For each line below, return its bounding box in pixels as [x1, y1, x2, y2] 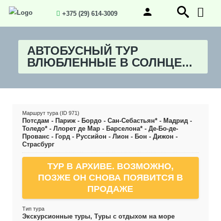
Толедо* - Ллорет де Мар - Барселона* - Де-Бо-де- [22, 125, 178, 132]
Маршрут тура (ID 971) [22, 110, 79, 116]
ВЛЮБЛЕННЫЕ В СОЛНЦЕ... [27, 56, 192, 69]
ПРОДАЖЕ [87, 184, 134, 194]
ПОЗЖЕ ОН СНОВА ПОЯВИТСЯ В [37, 173, 183, 183]
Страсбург [22, 141, 54, 148]
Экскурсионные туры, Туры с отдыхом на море [22, 213, 175, 220]
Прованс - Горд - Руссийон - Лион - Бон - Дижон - [22, 133, 178, 140]
